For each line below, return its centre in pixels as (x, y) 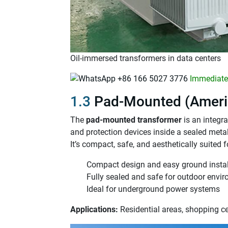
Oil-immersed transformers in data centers (146, 58)
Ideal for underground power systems (153, 189)
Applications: (94, 210)
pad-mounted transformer (134, 120)
